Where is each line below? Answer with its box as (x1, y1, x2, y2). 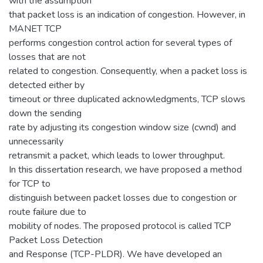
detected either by (9, 78, 85, 92)
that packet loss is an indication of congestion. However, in (9, 8, 245, 21)
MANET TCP (9, 22, 62, 35)
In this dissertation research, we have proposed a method (9, 163, 242, 176)
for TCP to (9, 177, 50, 190)
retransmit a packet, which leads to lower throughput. (9, 149, 225, 162)
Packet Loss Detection (9, 233, 103, 247)
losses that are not (9, 50, 86, 63)
